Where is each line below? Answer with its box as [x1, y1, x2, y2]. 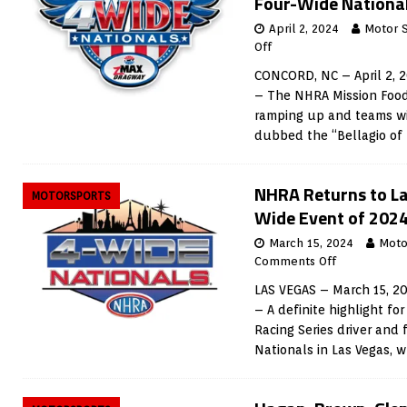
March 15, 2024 [269, 236, 353, 250]
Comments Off [254, 254, 336, 268]
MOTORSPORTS [32, 189, 111, 203]
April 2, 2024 [269, 22, 339, 35]
